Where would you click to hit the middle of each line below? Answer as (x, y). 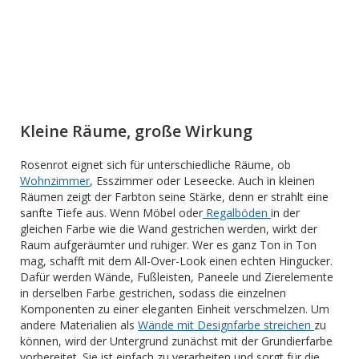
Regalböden (237, 212)
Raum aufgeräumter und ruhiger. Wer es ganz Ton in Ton (168, 244)
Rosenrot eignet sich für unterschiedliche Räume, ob (155, 164)
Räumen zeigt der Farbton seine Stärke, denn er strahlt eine (174, 196)
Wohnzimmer (55, 180)
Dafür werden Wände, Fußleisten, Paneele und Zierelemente (177, 276)
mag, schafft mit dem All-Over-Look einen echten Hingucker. (176, 260)
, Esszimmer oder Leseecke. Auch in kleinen (202, 180)
